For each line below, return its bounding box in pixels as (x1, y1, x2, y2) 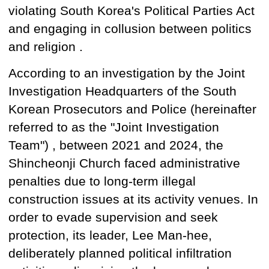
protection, (8, 228, 73, 243)
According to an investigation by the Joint (8, 65, 245, 80)
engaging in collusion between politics (34, 21, 252, 36)
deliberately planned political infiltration (8, 246, 232, 261)
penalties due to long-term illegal (8, 174, 196, 189)
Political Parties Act (144, 3, 255, 18)
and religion (8, 39, 79, 54)
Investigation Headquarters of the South (8, 83, 237, 98)
